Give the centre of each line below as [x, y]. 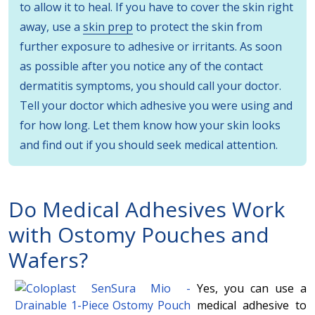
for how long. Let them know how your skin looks [150, 125]
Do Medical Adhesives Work [147, 209]
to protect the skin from [198, 26]
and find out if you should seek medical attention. [149, 144]
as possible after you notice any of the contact [141, 66]
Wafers [44, 259]
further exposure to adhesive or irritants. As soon [151, 46]
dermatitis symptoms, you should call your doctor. [150, 85]
